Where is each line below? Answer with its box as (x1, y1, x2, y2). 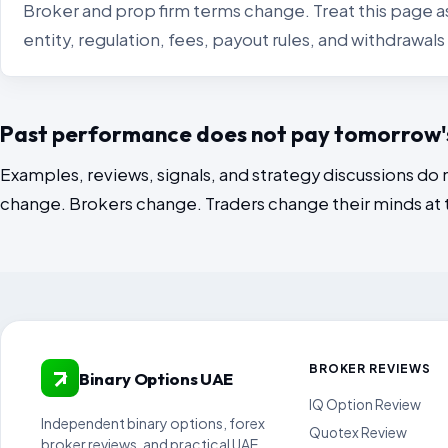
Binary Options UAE (79, 367, 233, 389)
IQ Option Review (308, 396, 421, 413)
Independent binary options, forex (41, 414, 265, 432)
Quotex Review (308, 424, 407, 441)
